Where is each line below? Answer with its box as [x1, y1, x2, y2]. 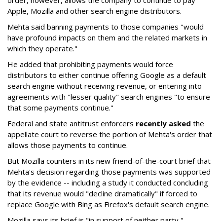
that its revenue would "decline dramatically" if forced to [7, 188, 197, 198]
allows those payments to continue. [7, 140, 128, 150]
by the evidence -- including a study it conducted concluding [7, 178, 208, 187]
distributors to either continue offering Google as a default [7, 70, 206, 80]
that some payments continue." [7, 103, 113, 112]
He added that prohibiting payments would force [7, 59, 173, 69]
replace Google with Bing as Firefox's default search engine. [7, 199, 210, 209]
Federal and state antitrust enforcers [7, 118, 136, 128]
